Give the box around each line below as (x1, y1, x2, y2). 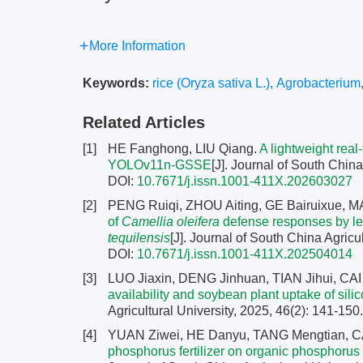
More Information (89, 39, 186, 53)
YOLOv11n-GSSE (108, 158, 211, 172)
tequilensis (108, 231, 170, 245)
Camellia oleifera (122, 215, 220, 228)
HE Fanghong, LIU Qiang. (108, 142, 259, 156)
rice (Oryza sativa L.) (152, 76, 270, 90)
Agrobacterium (276, 76, 361, 90)
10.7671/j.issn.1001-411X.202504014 (137, 247, 352, 261)
